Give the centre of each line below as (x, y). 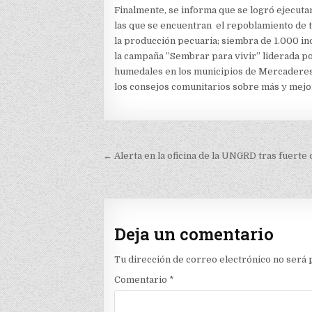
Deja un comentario (194, 234)
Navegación (159, 158)
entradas (145, 197)
